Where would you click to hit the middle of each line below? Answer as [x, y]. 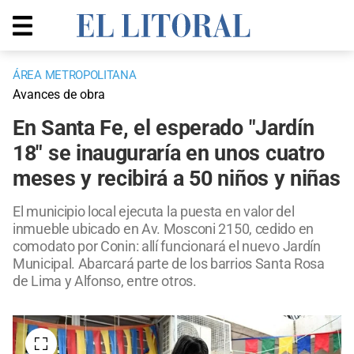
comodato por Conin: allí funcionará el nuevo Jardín [167, 247]
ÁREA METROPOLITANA [75, 75]
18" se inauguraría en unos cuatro [169, 154]
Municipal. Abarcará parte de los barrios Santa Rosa [169, 264]
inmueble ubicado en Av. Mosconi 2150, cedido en [163, 229]
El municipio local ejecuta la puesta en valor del [154, 212]
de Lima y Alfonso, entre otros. [105, 281]
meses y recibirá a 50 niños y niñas [177, 179]
